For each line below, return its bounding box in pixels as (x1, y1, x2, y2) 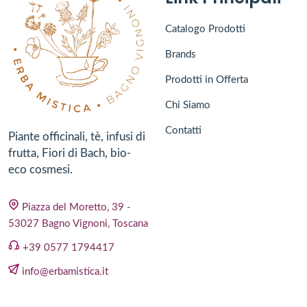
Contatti (165, 125, 201, 136)
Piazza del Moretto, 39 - (22, 202, 131, 213)
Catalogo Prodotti (165, 24, 245, 35)
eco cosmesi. (8, 164, 73, 176)
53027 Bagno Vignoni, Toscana (8, 219, 148, 230)
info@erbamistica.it (22, 267, 108, 278)
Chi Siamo (165, 100, 210, 111)
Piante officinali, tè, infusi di (8, 131, 145, 143)
